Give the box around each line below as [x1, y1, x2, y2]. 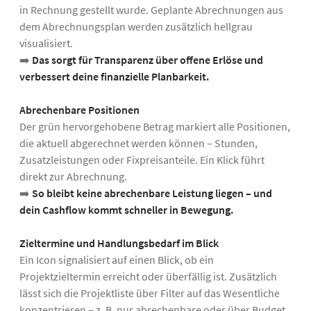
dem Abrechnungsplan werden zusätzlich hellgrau [19, 19, 253, 34]
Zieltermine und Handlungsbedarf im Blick [19, 236, 219, 251]
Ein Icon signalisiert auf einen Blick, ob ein [19, 253, 214, 267]
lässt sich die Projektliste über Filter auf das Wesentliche [19, 286, 280, 301]
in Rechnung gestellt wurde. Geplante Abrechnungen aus [19, 3, 283, 17]
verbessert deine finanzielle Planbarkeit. [19, 69, 209, 84]
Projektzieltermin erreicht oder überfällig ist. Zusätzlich [19, 269, 277, 284]
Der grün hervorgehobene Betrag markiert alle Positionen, [19, 119, 290, 134]
